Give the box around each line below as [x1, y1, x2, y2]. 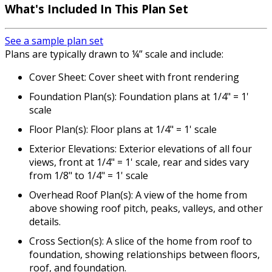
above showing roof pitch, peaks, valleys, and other [29, 202, 263, 216]
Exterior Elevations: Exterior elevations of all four [29, 142, 252, 156]
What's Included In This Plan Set [5, 1, 188, 17]
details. [29, 215, 61, 229]
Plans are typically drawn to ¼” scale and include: [5, 47, 223, 61]
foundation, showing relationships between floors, [29, 248, 260, 262]
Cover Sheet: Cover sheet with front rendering [29, 70, 239, 84]
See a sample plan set [5, 34, 103, 48]
